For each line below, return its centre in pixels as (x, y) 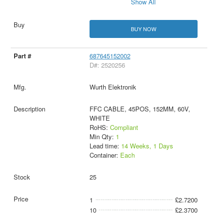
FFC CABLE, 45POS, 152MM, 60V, (140, 109)
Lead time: (105, 146)
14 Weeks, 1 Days (147, 146)
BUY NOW (143, 29)
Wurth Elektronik (113, 87)
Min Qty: (102, 137)
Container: (105, 155)
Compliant (124, 127)
